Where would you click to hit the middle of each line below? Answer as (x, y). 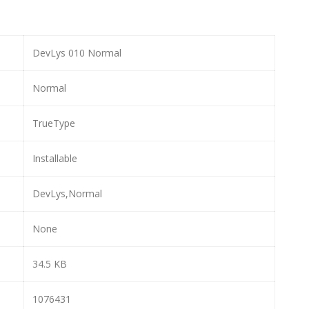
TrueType (54, 123)
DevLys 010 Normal (77, 52)
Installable (55, 158)
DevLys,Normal (67, 193)
